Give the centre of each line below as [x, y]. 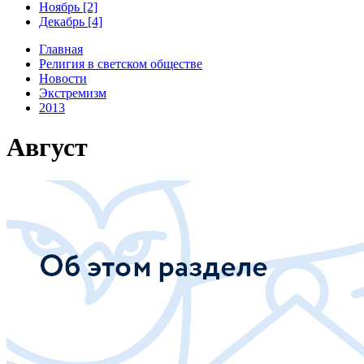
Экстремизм [73, 93]
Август [47, 147]
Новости [63, 78]
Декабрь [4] [71, 21]
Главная [61, 49]
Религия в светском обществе [121, 63]
